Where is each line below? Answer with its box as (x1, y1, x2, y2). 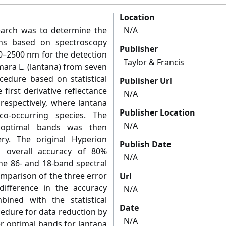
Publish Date (120, 139, 171, 150)
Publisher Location (120, 107, 195, 119)
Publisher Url (120, 75, 172, 87)
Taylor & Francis (124, 56, 184, 68)
